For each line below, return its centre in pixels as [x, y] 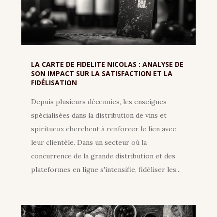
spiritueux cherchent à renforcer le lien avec [103, 129]
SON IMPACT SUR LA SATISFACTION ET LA [101, 74]
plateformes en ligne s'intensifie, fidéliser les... [106, 170]
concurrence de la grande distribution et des [103, 156]
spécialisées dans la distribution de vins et [99, 116]
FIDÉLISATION [54, 83]
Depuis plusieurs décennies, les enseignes [99, 102]
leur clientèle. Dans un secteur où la [89, 143]
